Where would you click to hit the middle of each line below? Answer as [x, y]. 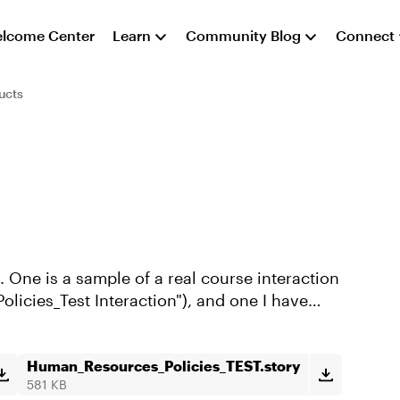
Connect [366, 35]
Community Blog [244, 35]
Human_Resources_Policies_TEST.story [163, 366]
